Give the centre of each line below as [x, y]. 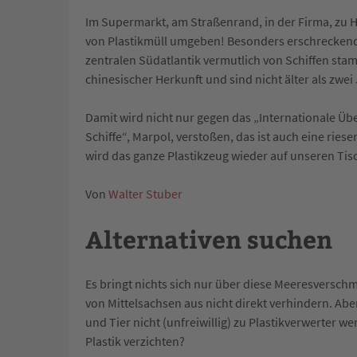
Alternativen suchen [209, 238]
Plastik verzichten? [135, 341]
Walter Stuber [145, 193]
